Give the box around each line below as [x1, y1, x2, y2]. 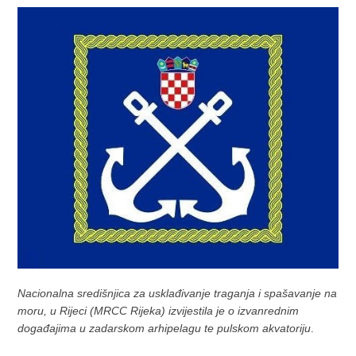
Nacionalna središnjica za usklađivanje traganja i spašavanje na [17, 286, 338, 300]
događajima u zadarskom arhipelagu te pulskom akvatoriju [17, 321, 311, 335]
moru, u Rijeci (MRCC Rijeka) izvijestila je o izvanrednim [17, 304, 300, 317]
